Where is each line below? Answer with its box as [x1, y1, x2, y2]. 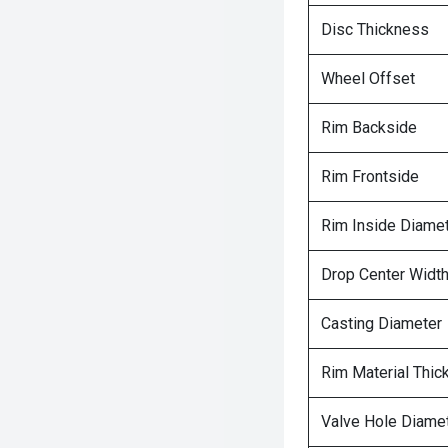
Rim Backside [321, 118, 417, 137]
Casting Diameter [321, 314, 442, 333]
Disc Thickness [321, 20, 429, 39]
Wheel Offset [321, 69, 415, 88]
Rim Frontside [321, 167, 419, 186]
